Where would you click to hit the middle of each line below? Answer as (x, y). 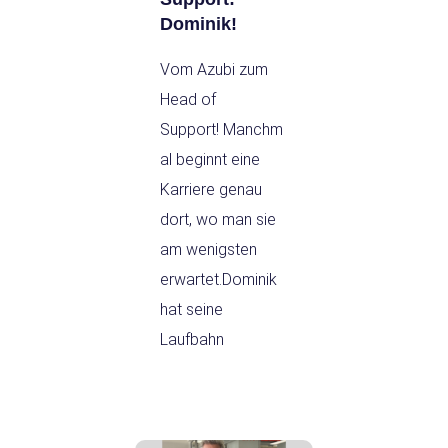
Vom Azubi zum (214, 69)
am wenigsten (208, 249)
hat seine (191, 309)
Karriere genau (211, 189)
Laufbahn (192, 339)
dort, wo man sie (218, 219)
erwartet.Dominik (218, 279)
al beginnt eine (210, 159)
